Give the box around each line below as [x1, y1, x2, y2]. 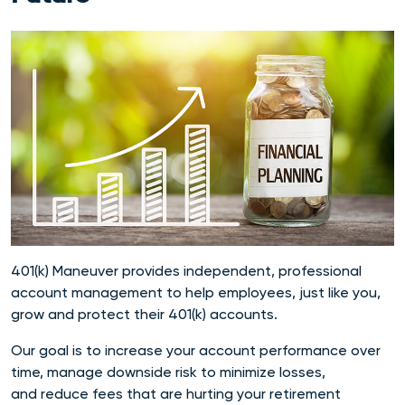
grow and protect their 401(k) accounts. [11, 305, 278, 323]
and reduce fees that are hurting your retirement [11, 384, 341, 402]
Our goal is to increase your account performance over [11, 341, 381, 359]
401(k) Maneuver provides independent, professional [11, 261, 362, 279]
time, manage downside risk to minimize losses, [11, 363, 325, 381]
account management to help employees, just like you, [11, 283, 381, 301]
